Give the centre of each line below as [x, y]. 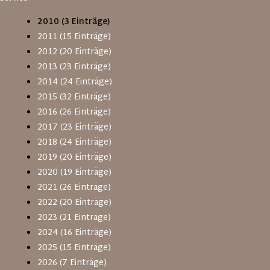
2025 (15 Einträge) [74, 248]
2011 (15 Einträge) [74, 37]
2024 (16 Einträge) [75, 233]
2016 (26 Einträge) [74, 112]
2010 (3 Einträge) [74, 22]
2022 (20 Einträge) [75, 203]
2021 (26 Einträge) [74, 188]
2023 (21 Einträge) [74, 218]
